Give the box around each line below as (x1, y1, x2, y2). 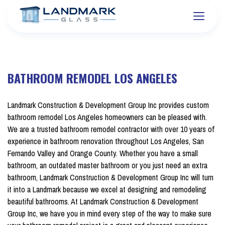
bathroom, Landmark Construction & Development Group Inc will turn (8, 172, 213, 183)
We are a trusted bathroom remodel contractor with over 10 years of (8, 124, 214, 135)
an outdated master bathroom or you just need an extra (38, 160, 207, 171)
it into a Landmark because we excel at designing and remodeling (8, 184, 206, 195)
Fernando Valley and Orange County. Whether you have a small (8, 148, 198, 159)
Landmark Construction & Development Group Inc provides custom (8, 99, 209, 111)
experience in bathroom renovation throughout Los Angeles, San (8, 136, 204, 147)
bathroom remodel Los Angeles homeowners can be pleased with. (8, 111, 207, 123)
